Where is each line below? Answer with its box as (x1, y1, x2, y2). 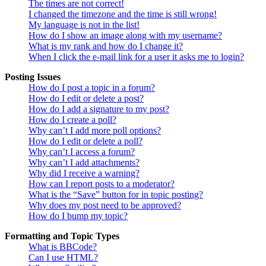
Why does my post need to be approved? (28, 199, 181, 210)
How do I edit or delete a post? (28, 93, 144, 103)
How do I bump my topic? (28, 210, 128, 221)
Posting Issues (5, 71, 61, 82)
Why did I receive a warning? (28, 167, 140, 178)
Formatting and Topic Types (5, 230, 119, 241)
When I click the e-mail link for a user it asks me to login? (28, 51, 244, 62)
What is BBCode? (28, 241, 97, 252)
